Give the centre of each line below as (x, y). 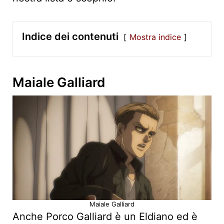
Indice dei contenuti (70, 37)
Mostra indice (155, 37)
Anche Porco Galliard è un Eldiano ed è (105, 217)
